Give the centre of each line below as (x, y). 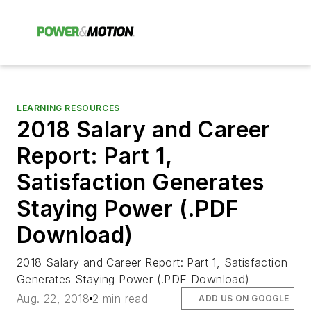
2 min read (120, 299)
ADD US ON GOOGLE (244, 299)
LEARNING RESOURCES (68, 108)
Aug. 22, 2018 (53, 299)
